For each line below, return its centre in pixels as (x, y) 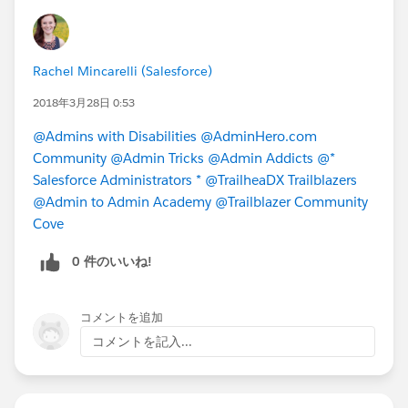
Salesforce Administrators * (117, 179)
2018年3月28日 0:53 (84, 102)
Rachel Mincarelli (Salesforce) (122, 71)
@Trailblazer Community (291, 201)
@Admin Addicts (260, 158)
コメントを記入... (142, 341)
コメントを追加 (122, 317)
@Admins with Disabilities (115, 136)
